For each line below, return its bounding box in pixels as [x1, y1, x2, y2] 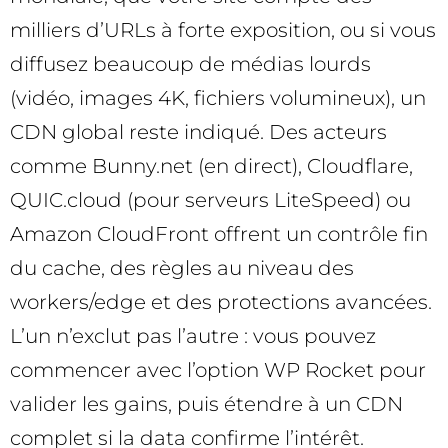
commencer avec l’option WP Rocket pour [10, 357, 426, 382]
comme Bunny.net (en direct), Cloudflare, [10, 153, 413, 178]
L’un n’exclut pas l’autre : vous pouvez [10, 323, 376, 348]
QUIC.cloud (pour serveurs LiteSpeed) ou [10, 187, 411, 212]
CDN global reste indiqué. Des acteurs [10, 119, 387, 144]
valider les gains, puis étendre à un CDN [10, 391, 403, 416]
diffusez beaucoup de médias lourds [10, 51, 371, 76]
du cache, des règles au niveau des [10, 255, 354, 280]
